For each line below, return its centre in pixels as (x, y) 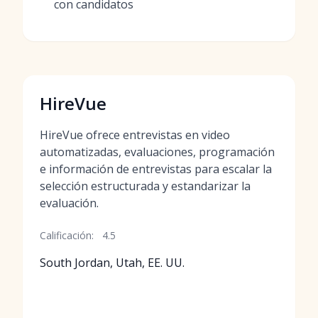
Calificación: (67, 235)
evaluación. (69, 203)
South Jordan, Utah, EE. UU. (112, 263)
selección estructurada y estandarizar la (145, 186)
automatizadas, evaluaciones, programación (157, 152)
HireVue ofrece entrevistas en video (135, 135)
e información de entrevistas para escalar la (156, 169)
